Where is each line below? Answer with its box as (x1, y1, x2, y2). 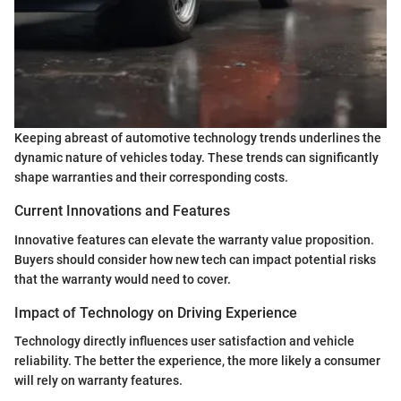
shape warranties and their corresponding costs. (14, 170, 288, 185)
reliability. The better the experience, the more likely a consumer (14, 353, 380, 368)
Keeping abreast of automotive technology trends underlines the (14, 131, 381, 146)
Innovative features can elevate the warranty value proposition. (14, 232, 374, 247)
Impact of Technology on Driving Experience (14, 303, 297, 321)
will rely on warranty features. (14, 372, 183, 388)
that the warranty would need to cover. (14, 271, 231, 286)
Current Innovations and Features (14, 202, 230, 220)
